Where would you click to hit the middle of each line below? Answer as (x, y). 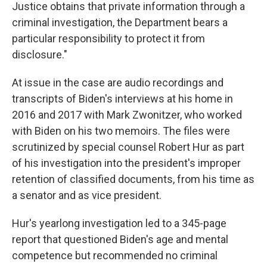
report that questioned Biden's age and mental (120, 239)
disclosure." (40, 55)
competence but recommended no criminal (115, 255)
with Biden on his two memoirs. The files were (121, 131)
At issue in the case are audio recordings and (118, 83)
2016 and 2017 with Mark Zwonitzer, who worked (127, 115)
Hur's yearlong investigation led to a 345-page (119, 223)
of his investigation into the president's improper (126, 163)
